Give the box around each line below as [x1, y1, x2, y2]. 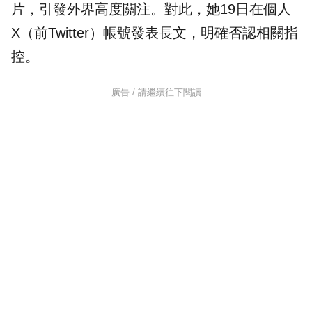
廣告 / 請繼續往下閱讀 [111, 87, 201, 98]
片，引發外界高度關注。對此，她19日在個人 [11, 1, 291, 17]
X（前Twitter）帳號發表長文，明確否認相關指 [11, 25, 298, 41]
